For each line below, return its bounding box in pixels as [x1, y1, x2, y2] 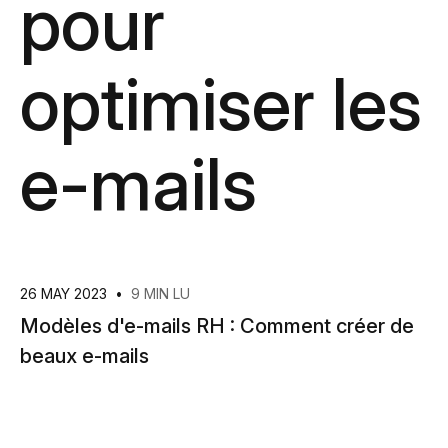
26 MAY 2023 [20, 285, 111, 302]
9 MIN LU [131, 285, 190, 302]
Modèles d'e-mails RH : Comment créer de [20, 314, 414, 338]
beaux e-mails [20, 344, 149, 368]
